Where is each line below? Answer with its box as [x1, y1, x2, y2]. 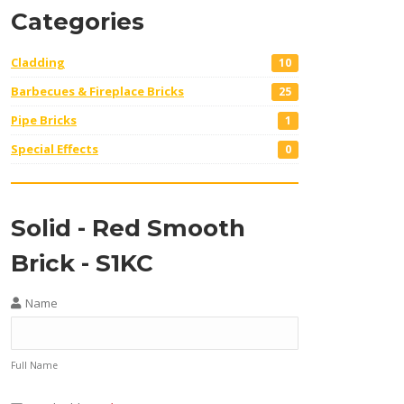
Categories [11, 7, 144, 36]
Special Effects [11, 141, 98, 157]
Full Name [11, 359, 58, 372]
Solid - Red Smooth [11, 214, 245, 243]
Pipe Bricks [11, 112, 77, 128]
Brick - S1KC [11, 249, 153, 278]
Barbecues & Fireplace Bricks [11, 83, 184, 99]
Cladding [11, 54, 65, 70]
